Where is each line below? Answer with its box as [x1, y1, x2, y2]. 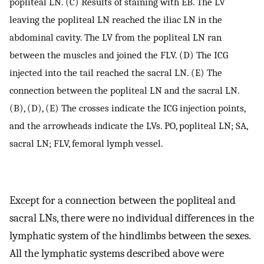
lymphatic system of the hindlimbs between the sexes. [9, 229, 250, 242]
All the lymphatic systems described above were [9, 246, 224, 260]
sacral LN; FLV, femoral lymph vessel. [9, 137, 163, 150]
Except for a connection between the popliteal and [9, 193, 236, 207]
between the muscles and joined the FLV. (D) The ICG [9, 49, 228, 61]
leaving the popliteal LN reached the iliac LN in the [9, 14, 222, 26]
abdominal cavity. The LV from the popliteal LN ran [9, 31, 222, 44]
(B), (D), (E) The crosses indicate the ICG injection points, [9, 102, 245, 114]
